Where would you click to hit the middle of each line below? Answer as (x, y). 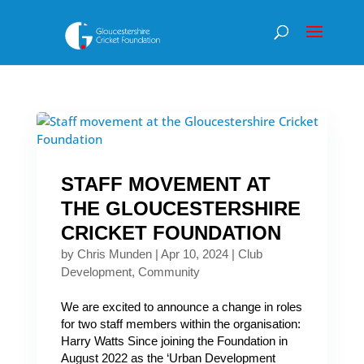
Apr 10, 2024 (194, 254)
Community (169, 272)
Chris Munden (114, 254)
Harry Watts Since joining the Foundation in (174, 341)
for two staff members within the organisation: (180, 324)
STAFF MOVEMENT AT (165, 184)
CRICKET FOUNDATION (171, 233)
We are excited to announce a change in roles (181, 307)
